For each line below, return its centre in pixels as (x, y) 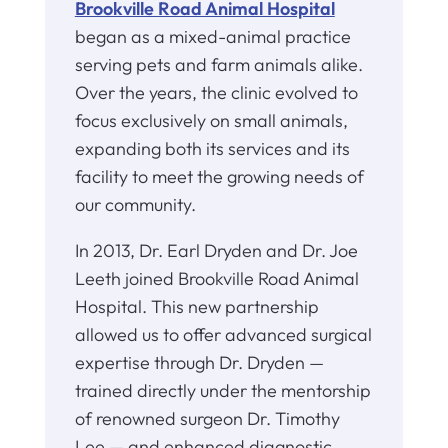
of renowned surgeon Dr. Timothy (207, 419)
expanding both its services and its (212, 149)
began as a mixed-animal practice (212, 37)
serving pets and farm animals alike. (218, 65)
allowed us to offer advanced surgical (223, 335)
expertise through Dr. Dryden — (199, 363)
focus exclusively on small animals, (211, 121)
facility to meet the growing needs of (219, 177)
